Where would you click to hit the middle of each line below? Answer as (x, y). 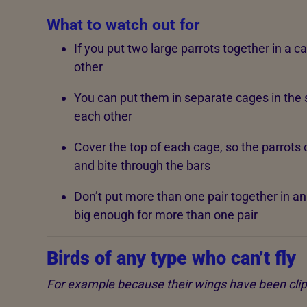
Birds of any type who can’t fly (171, 259)
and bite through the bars (142, 165)
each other (103, 116)
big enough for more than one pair (165, 214)
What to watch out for (123, 25)
